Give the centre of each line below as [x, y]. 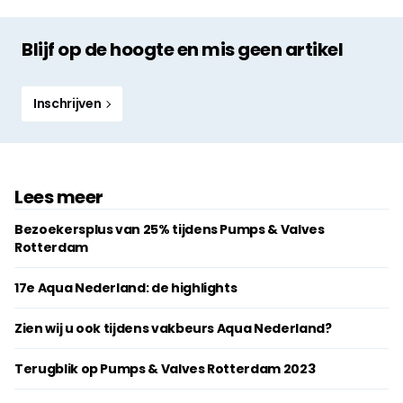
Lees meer [59, 197]
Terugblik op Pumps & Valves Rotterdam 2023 [165, 368]
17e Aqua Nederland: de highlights [126, 287]
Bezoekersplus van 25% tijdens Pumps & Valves [170, 229]
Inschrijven [68, 103]
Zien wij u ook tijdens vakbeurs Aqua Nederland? [173, 328]
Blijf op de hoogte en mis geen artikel [182, 49]
